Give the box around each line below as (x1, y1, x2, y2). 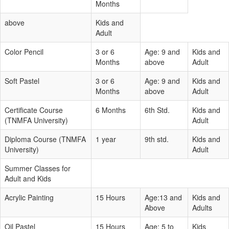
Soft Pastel (5, 76, 39, 86)
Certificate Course (5, 105, 63, 115)
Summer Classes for (5, 163, 71, 173)
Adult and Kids (5, 173, 51, 184)
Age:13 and (145, 192, 182, 202)
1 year (96, 134, 116, 144)
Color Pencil (5, 47, 43, 57)
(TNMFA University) (5, 115, 68, 125)
